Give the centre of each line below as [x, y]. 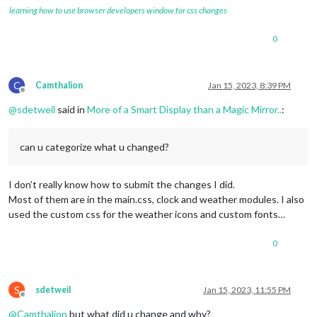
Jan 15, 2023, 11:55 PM [247, 290]
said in [71, 110]
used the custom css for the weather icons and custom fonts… [147, 214]
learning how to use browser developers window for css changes [118, 11]
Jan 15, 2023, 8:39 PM [249, 86]
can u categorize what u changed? [94, 147]
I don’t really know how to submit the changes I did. [122, 185]
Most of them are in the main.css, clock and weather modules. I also [156, 200]
